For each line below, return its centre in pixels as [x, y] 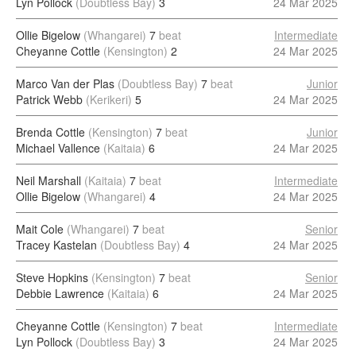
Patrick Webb [49, 99]
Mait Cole [40, 229]
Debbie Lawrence [60, 293]
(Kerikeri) [109, 99]
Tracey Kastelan [56, 245]
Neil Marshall [48, 180]
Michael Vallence [58, 148]
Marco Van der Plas [65, 83]
